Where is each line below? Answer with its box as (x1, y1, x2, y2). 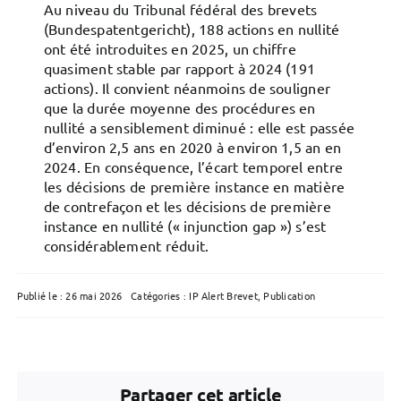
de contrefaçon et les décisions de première (43, 197, 331, 215)
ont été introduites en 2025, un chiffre (43, 39, 296, 57)
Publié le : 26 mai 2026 (16, 288, 123, 303)
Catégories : (131, 288, 190, 303)
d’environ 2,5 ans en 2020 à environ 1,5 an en (43, 138, 342, 156)
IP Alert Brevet (189, 288, 258, 303)
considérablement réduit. (43, 236, 209, 254)
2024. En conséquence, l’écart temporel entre (43, 158, 344, 175)
